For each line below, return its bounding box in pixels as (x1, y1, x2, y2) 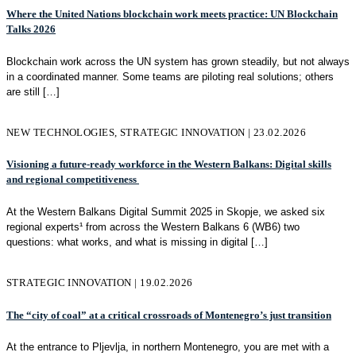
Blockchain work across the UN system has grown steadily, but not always (6, 55, 350, 68)
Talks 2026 (6, 22, 56, 35)
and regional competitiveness (6, 173, 139, 186)
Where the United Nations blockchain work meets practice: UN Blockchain (6, 7, 338, 20)
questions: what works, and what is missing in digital (6, 235, 248, 248)
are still (6, 85, 40, 98)
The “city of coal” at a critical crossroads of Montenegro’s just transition (6, 308, 331, 321)
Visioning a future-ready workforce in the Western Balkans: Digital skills (6, 158, 331, 171)
